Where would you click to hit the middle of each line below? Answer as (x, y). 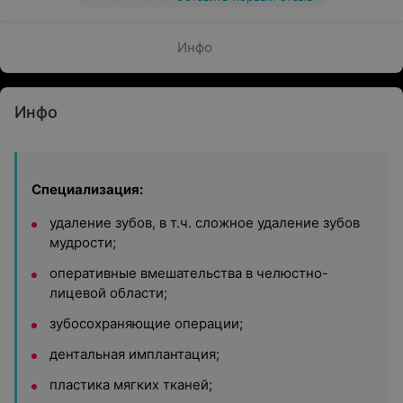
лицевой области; (108, 293)
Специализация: (87, 189)
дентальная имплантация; (134, 354)
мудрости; (83, 242)
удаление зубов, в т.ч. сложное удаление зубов (205, 223)
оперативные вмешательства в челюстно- (189, 273)
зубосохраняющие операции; (146, 323)
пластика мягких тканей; (131, 385)
